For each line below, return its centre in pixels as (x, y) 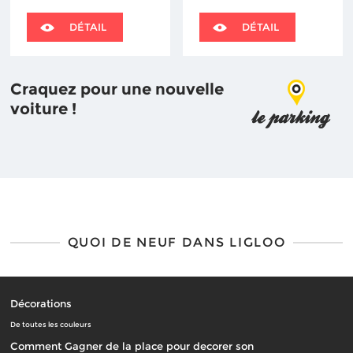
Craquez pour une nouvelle (117, 89)
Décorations (41, 303)
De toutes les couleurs (51, 325)
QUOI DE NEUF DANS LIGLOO (176, 242)
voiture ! (44, 109)
